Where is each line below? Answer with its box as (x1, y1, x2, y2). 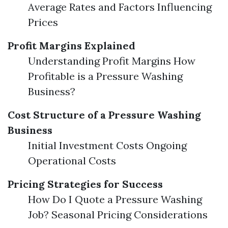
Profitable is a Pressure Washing (28, 70, 183, 82)
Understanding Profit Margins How (28, 54, 195, 67)
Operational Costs (28, 154, 116, 167)
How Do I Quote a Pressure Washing (28, 193, 202, 206)
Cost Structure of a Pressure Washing (8, 108, 201, 121)
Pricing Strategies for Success (8, 178, 163, 190)
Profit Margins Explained (8, 39, 135, 52)
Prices (28, 16, 58, 28)
